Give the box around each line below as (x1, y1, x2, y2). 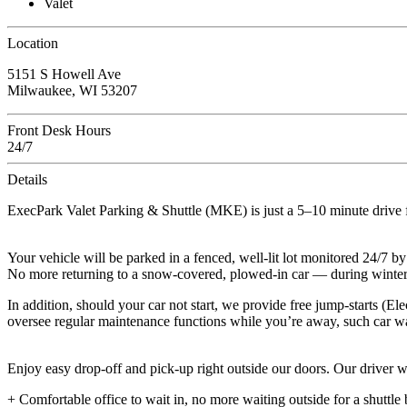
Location (7, 35, 58, 52)
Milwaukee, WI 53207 (7, 83, 137, 99)
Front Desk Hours (7, 123, 111, 139)
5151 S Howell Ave (7, 66, 121, 83)
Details (7, 172, 47, 188)
